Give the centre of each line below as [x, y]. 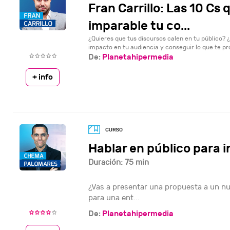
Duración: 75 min [118, 162]
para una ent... [114, 198]
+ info [43, 77]
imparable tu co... [139, 25]
